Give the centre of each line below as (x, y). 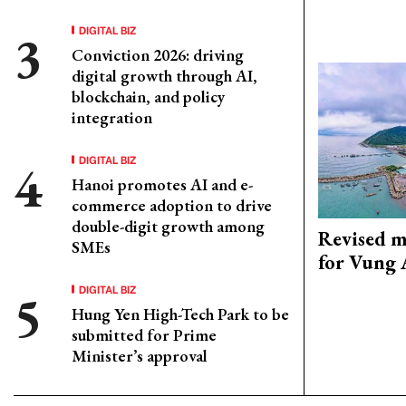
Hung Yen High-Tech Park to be (180, 314)
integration (112, 117)
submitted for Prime (144, 334)
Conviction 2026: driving (158, 54)
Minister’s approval (140, 355)
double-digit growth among (168, 226)
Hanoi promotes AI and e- (162, 184)
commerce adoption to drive (172, 205)
